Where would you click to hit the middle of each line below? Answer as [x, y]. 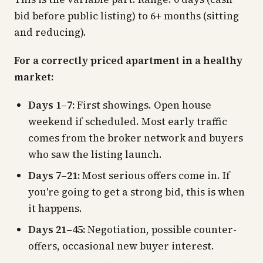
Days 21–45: [57, 230]
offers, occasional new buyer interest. [121, 246]
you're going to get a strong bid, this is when [136, 192]
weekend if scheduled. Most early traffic [128, 122]
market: [34, 77]
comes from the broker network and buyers [136, 138]
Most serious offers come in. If [155, 176]
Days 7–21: [54, 176]
